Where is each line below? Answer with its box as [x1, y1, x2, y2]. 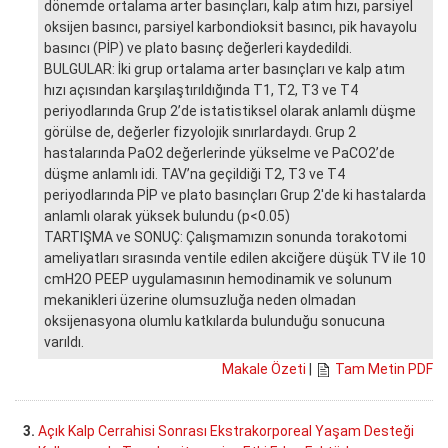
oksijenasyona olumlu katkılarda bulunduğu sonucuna [44, 312, 385, 329]
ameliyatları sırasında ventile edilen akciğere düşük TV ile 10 [44, 249, 426, 266]
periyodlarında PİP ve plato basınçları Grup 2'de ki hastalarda [44, 186, 426, 203]
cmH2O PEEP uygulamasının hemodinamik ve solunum [44, 270, 392, 287]
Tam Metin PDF [335, 360, 433, 377]
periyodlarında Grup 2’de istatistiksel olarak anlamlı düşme [44, 102, 416, 119]
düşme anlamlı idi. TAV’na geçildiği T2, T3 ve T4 [44, 165, 345, 182]
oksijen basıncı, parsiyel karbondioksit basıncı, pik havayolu [44, 18, 417, 35]
